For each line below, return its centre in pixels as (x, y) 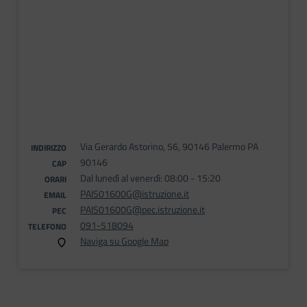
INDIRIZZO (49, 148)
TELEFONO (47, 226)
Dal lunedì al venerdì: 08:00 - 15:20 (150, 178)
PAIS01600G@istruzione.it (135, 194)
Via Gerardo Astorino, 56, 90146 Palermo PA (169, 146)
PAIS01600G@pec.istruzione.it (143, 209)
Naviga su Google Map (124, 241)
